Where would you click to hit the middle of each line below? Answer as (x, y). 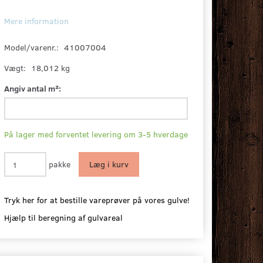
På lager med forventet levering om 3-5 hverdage (96, 134)
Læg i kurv (109, 164)
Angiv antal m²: (33, 89)
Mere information (37, 21)
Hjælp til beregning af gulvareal (64, 218)
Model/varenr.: (33, 48)
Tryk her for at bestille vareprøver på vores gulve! (97, 200)
